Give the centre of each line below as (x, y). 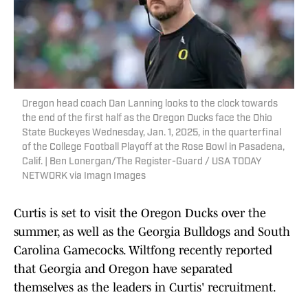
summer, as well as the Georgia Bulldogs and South (152, 232)
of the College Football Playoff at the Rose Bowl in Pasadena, (153, 148)
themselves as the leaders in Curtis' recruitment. (145, 288)
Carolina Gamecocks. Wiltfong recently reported (143, 251)
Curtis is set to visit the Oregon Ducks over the (140, 213)
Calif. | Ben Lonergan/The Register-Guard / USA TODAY (142, 162)
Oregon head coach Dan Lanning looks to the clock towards (150, 104)
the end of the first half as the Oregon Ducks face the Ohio (147, 119)
